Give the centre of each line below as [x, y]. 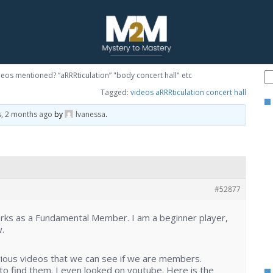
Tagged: [115, 92]
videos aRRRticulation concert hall [188, 92]
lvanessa [91, 114]
